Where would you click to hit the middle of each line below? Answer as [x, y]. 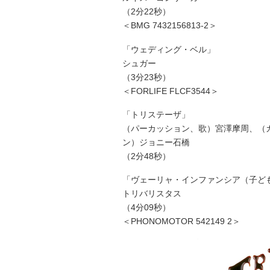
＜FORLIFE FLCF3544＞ [171, 91]
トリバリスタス [152, 194]
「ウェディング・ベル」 [169, 49]
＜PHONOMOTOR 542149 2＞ [181, 222]
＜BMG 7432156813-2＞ [170, 26]
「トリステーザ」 [156, 115]
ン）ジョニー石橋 [156, 143]
